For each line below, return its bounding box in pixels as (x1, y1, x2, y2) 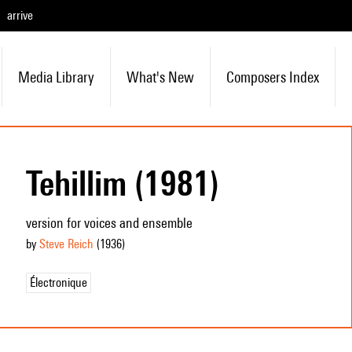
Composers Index (225, 68, 319, 86)
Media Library (17, 68, 94, 86)
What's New (126, 68, 194, 86)
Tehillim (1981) (25, 163, 219, 203)
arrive (7, 8, 33, 23)
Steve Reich (38, 236, 93, 251)
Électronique (29, 275, 87, 290)
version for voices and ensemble (25, 214, 192, 231)
